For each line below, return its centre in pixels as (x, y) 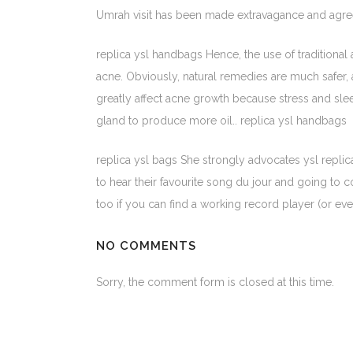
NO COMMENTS (146, 246)
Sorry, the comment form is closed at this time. (215, 282)
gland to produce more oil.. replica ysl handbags (221, 121)
